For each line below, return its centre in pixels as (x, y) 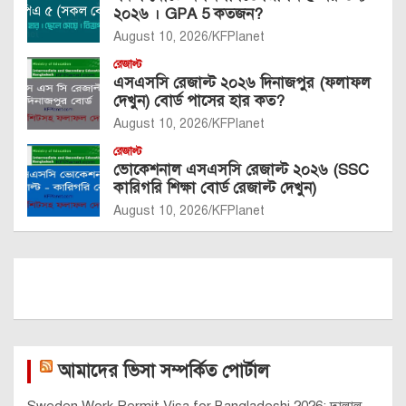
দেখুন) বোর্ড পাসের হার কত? (199, 101)
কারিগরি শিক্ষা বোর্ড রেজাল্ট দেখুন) (215, 188)
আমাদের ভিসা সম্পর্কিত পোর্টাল (164, 372)
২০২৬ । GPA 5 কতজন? (188, 14)
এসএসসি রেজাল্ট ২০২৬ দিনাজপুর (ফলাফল (242, 83)
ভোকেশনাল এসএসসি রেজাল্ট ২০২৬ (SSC (241, 170)
